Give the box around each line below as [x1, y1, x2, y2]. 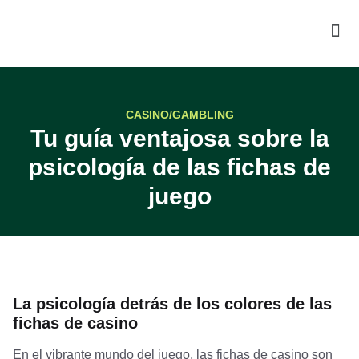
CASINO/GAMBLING [125, 108, 234, 121]
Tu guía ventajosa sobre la [30, 125, 329, 151]
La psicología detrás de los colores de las [13, 295, 332, 313]
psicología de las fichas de [28, 154, 331, 180]
